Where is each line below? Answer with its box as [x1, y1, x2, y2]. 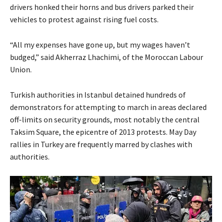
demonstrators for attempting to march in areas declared [10, 102, 207, 112]
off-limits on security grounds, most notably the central [10, 114, 200, 125]
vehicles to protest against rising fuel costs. [10, 14, 159, 25]
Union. [10, 64, 32, 75]
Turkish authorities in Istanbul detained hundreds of [10, 90, 186, 100]
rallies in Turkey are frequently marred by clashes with [10, 139, 192, 150]
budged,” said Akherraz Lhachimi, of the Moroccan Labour [10, 52, 203, 62]
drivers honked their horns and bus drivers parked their [10, 2, 194, 12]
